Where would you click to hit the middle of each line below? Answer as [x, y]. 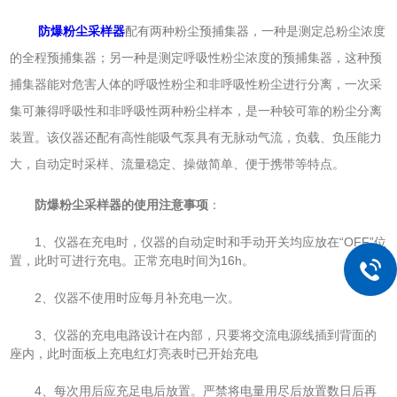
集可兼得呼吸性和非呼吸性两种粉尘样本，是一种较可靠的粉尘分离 [196, 110]
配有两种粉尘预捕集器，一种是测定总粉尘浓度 [256, 31]
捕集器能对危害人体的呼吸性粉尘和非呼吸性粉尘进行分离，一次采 [196, 84]
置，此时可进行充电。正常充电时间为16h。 [132, 260]
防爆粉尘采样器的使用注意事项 [122, 204]
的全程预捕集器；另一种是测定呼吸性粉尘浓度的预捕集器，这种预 [196, 57]
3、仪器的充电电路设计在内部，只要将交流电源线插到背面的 [194, 335]
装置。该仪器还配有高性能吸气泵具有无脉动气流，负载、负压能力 [196, 137]
